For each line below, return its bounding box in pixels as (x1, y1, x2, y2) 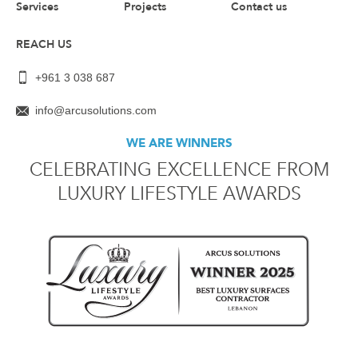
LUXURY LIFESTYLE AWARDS (57, 181, 301, 206)
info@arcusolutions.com (34, 105, 157, 117)
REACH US (16, 37, 72, 53)
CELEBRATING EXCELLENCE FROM (29, 157, 329, 182)
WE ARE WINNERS (125, 135, 233, 152)
